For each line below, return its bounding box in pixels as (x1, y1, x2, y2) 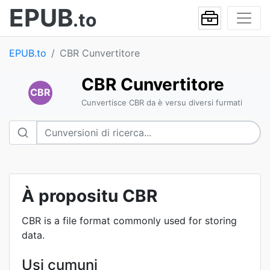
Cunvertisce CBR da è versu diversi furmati (81, 98, 242, 107)
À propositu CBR (22, 186, 157, 206)
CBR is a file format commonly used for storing (22, 215, 237, 227)
